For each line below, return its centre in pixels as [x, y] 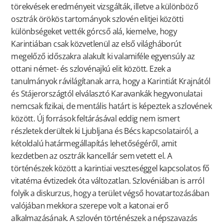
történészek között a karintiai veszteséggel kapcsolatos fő [110, 168]
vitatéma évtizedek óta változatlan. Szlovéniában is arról [108, 180]
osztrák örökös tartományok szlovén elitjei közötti [97, 19]
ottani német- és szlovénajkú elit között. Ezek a [91, 68]
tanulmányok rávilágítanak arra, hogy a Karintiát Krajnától [111, 81]
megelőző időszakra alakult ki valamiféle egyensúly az [103, 56]
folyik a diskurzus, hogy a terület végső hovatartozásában [110, 193]
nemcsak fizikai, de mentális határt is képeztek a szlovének [111, 106]
